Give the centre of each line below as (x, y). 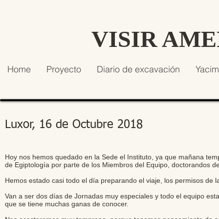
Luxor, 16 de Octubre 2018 (74, 125)
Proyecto (64, 69)
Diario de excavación (138, 69)
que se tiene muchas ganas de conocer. (67, 204)
